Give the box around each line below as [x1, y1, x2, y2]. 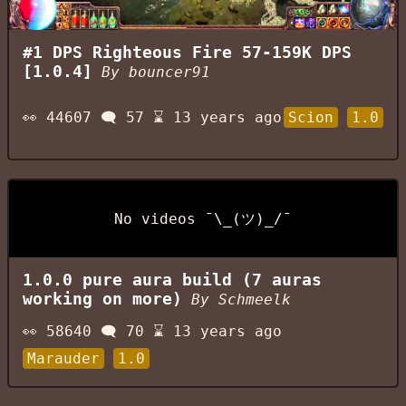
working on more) [23, 290, 182, 309]
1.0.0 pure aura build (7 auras [23, 271, 322, 290]
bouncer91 [129, 63, 210, 81]
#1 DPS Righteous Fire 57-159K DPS [23, 43, 352, 62]
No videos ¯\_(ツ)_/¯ [114, 209, 292, 227]
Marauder [27, 350, 100, 368]
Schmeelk [218, 291, 291, 309]
